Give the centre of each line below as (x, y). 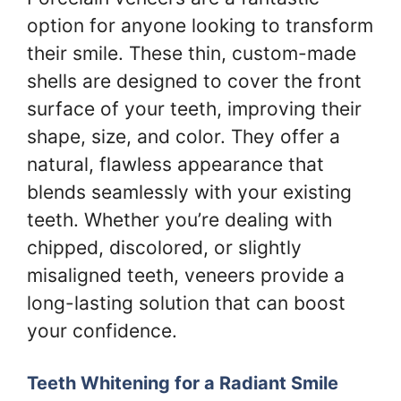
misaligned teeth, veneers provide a (186, 275)
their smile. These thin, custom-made (192, 53)
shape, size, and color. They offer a (183, 136)
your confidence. (102, 330)
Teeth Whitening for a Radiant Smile (183, 383)
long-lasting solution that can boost (186, 303)
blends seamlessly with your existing (189, 192)
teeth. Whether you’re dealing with (179, 219)
